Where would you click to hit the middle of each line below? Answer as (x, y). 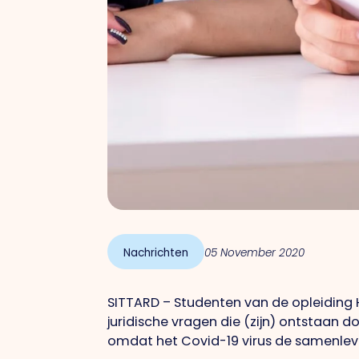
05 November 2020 (255, 253)
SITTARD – (141, 303)
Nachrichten (156, 253)
